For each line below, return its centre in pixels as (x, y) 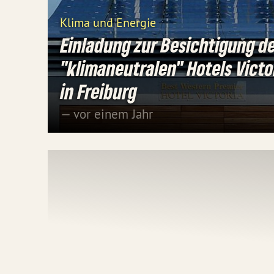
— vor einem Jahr (107, 114)
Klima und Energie (108, 23)
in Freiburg (99, 91)
